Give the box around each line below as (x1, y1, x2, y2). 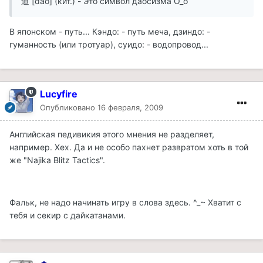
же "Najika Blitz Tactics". (9, 154, 105, 165)
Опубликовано (40, 102, 97, 112)
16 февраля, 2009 (97, 102, 163, 112)
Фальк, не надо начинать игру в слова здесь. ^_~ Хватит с (9, 197, 241, 207)
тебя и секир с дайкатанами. (9, 210, 126, 220)
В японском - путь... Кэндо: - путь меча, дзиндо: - (9, 26, 210, 36)
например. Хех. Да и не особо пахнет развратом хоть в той (9, 141, 248, 152)
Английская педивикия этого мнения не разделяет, (9, 129, 214, 139)
